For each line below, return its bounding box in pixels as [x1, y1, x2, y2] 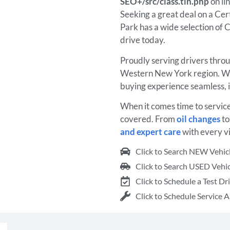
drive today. [120, 34, 167, 46]
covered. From [120, 113, 177, 124]
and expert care [120, 126, 181, 137]
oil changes [177, 113, 220, 124]
